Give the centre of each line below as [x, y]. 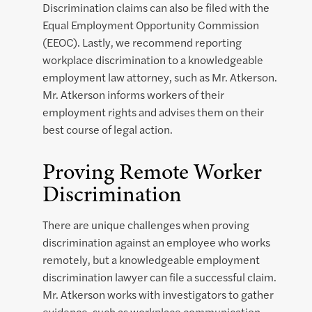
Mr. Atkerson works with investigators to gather [158, 295]
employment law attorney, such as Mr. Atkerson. [160, 77]
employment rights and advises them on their [153, 112]
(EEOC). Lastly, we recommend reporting [142, 42]
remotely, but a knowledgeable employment [151, 260]
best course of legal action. [108, 130]
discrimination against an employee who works [156, 242]
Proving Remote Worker [152, 172]
